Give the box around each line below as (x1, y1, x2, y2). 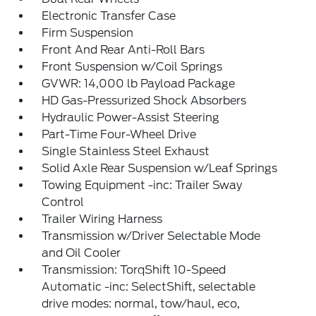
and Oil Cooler (42, 246, 121, 260)
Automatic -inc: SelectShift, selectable (42, 280, 256, 293)
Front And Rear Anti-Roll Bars (42, 43, 205, 56)
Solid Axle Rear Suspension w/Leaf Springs (42, 162, 278, 175)
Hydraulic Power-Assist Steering (42, 111, 220, 124)
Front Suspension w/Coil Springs (42, 60, 223, 73)
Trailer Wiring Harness (42, 212, 163, 226)
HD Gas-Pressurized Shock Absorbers (42, 94, 247, 107)
